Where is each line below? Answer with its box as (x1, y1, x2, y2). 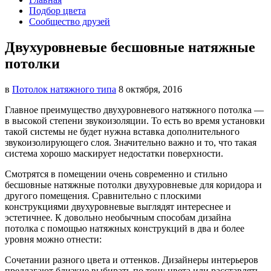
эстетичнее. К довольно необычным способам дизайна (5, 212, 231, 223)
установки (220, 115, 265, 126)
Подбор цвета (29, 5, 86, 16)
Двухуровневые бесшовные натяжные (5, 39, 255, 55)
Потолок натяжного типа (12, 83, 116, 94)
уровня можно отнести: (5, 233, 102, 244)
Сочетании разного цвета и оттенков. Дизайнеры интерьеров (5, 254, 258, 265)
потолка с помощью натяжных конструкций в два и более (5, 223, 244, 233)
